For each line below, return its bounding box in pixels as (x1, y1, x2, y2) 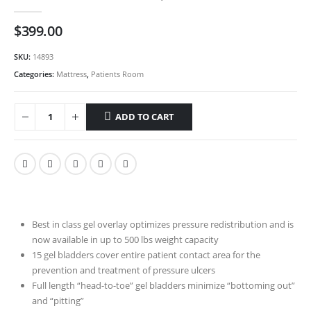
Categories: (14, 68, 56, 79)
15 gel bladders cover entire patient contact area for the (32, 248, 260, 261)
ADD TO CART (115, 110, 175, 123)
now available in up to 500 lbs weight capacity (32, 233, 219, 246)
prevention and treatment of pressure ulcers (32, 263, 215, 276)
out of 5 (19, 1, 56, 12)
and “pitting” (32, 294, 84, 307)
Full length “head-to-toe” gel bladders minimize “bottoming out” (32, 278, 295, 292)
